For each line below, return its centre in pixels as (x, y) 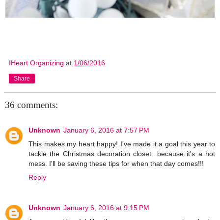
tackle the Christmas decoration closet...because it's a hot (122, 153)
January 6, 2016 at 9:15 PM (106, 207)
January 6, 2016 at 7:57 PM (106, 130)
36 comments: (31, 105)
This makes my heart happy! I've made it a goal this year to (122, 144)
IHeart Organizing (36, 63)
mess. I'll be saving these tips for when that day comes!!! (116, 163)
